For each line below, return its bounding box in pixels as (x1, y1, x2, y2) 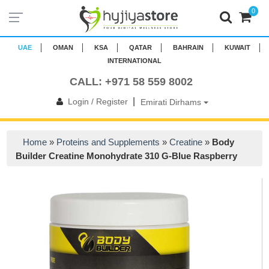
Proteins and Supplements (56, 137, 160, 147)
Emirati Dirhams (140, 97, 204, 107)
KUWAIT (225, 44, 250, 51)
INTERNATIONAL (107, 57, 162, 64)
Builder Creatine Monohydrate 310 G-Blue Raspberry (16, 151, 238, 161)
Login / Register (67, 97, 128, 106)
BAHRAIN (173, 44, 204, 51)
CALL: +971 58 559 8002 (70, 76, 193, 88)
